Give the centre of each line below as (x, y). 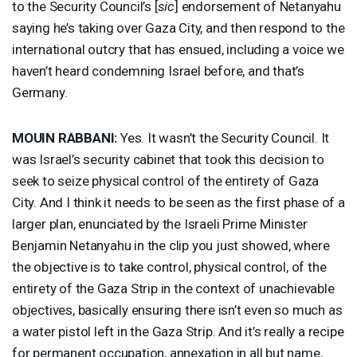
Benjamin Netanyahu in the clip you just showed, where (171, 245)
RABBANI (86, 137)
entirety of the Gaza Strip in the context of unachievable (173, 288)
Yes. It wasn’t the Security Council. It (224, 137)
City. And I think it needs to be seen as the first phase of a (178, 202)
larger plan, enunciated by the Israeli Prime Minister (160, 224)
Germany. (40, 92)
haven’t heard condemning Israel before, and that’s (158, 71)
